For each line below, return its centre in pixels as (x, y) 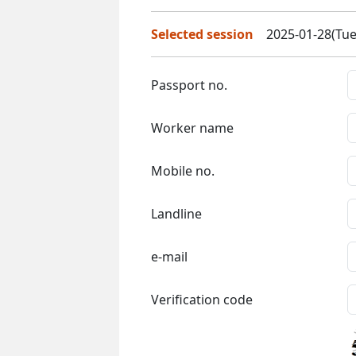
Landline (176, 213)
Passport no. (189, 85)
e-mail (169, 256)
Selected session (202, 34)
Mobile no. (183, 170)
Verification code (202, 299)
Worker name (192, 128)
